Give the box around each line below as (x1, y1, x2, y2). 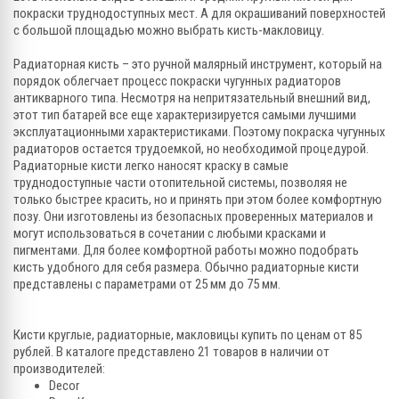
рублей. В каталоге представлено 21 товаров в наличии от (13, 343, 330, 360)
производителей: (13, 360, 105, 377)
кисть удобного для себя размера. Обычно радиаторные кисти (13, 258, 359, 275)
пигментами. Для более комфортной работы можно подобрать (13, 241, 359, 258)
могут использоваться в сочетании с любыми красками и (13, 224, 326, 241)
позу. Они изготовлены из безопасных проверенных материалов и (13, 208, 373, 224)
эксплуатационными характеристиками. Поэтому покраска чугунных (13, 123, 386, 140)
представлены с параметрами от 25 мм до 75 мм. (13, 275, 281, 292)
